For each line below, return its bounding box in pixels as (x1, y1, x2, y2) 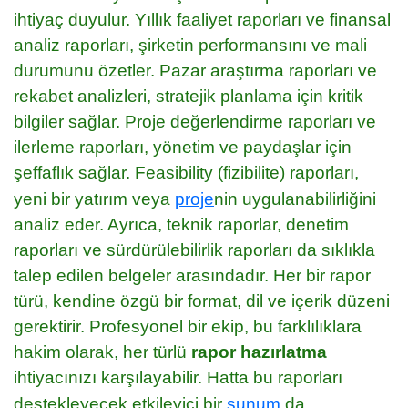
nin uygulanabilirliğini (214, 189, 376, 209)
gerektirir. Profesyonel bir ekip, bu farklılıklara (14, 316, 362, 336)
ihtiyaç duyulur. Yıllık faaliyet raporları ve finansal (14, 9, 391, 29)
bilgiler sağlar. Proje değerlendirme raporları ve (14, 111, 376, 131)
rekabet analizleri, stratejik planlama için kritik (14, 86, 363, 106)
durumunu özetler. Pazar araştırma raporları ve (14, 60, 377, 80)
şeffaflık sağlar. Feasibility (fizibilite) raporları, (14, 162, 359, 182)
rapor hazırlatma (191, 342, 327, 362)
